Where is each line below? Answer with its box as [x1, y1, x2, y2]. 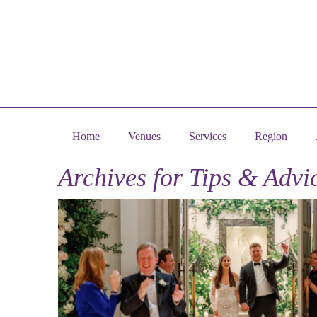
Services [189, 130, 226, 142]
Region [255, 130, 287, 142]
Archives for [58, 163, 189, 192]
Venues [128, 130, 161, 142]
